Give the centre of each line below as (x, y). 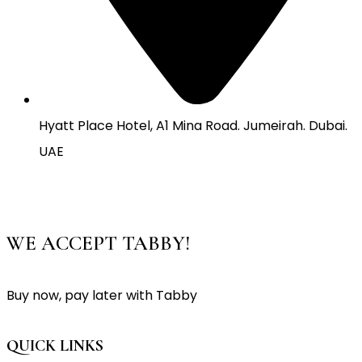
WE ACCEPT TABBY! (98, 243)
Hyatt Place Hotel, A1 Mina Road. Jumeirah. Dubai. (193, 125)
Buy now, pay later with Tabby (102, 296)
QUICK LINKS (55, 345)
